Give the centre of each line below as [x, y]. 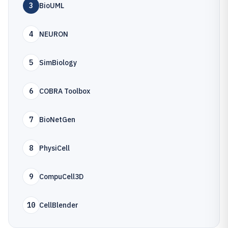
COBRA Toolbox [65, 91]
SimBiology [58, 63]
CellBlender [59, 205]
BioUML [52, 6]
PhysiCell [54, 148]
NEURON [54, 34]
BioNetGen [57, 120]
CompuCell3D [61, 177]
